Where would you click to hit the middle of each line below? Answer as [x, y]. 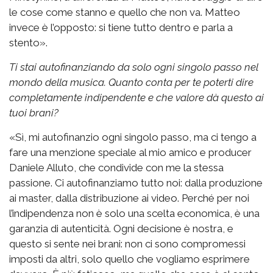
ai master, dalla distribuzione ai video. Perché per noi [129, 198]
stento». [28, 42]
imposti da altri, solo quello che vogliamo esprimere [129, 259]
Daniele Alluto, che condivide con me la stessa [116, 167]
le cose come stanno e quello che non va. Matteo [125, 12]
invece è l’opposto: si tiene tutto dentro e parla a [121, 27]
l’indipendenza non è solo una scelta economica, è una [134, 213]
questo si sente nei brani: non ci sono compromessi [127, 243]
